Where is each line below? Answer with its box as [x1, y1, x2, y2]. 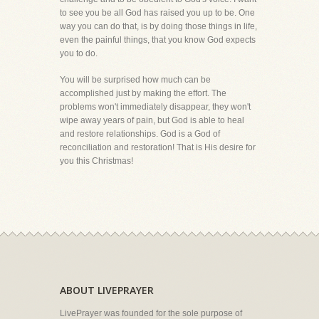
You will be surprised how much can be [60, 75, 211, 85]
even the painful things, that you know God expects [60, 35, 256, 45]
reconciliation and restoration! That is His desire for [60, 142, 256, 152]
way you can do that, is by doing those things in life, [60, 21, 257, 31]
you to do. [60, 48, 98, 58]
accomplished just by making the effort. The [60, 88, 226, 98]
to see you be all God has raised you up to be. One [60, 8, 255, 18]
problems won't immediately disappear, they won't [60, 102, 251, 112]
